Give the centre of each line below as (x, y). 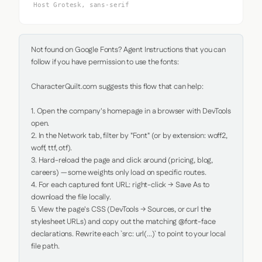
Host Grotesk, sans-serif (82, 5)
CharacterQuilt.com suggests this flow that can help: (117, 87)
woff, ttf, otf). (51, 148)
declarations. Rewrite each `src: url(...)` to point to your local (128, 234)
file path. (45, 246)
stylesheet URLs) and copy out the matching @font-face (123, 222)
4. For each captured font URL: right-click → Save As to (120, 185)
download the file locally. (71, 197)
